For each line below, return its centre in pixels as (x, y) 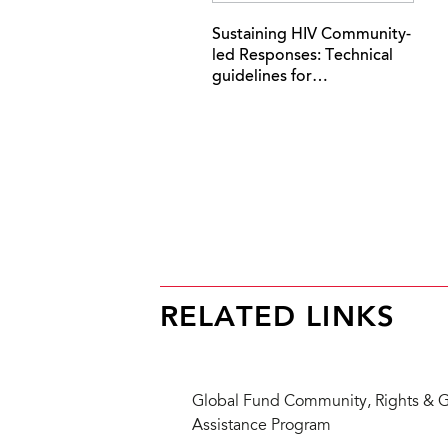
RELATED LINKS (277, 318)
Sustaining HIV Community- (311, 34)
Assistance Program (261, 425)
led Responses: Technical (302, 55)
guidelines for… (270, 76)
